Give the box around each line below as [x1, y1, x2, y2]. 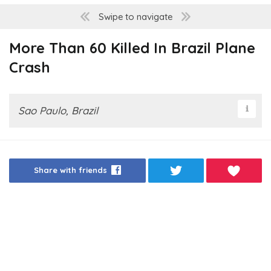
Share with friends [33, 165, 107, 175]
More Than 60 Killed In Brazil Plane [9, 39, 255, 57]
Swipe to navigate [99, 11, 172, 23]
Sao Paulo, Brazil [18, 104, 98, 117]
